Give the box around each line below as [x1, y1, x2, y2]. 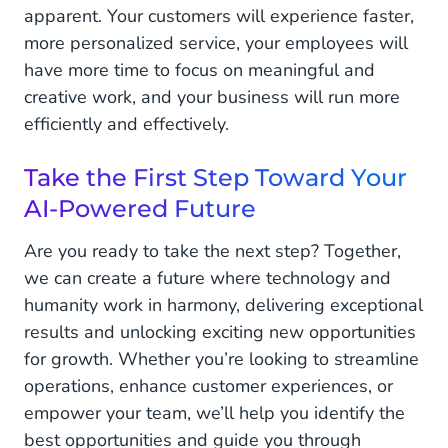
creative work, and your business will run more [24, 85, 400, 110]
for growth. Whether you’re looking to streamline [24, 347, 419, 372]
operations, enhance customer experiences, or [24, 374, 393, 399]
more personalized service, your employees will [24, 31, 408, 56]
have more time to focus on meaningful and [24, 58, 375, 83]
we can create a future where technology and [24, 266, 391, 291]
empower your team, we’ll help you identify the [24, 401, 405, 426]
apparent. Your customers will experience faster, [24, 4, 414, 29]
